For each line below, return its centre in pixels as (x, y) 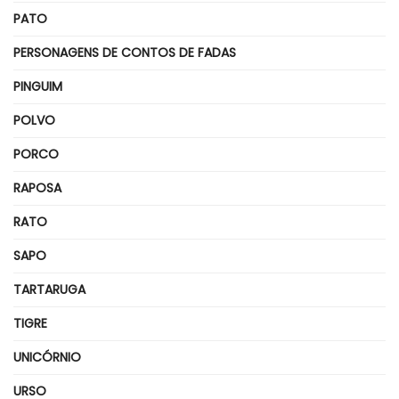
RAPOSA (37, 188)
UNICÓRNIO (47, 358)
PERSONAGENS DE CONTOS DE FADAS (125, 53)
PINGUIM (38, 87)
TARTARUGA (49, 290)
